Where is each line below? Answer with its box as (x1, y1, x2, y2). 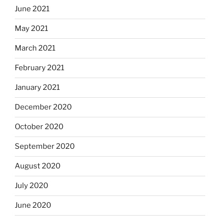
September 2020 (15, 142, 75, 151)
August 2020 (15, 162, 60, 171)
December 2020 (15, 103, 72, 112)
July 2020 (15, 181, 48, 191)
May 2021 (15, 24, 48, 33)
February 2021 (15, 63, 64, 73)
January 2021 (15, 83, 60, 92)
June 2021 (15, 4, 50, 14)
